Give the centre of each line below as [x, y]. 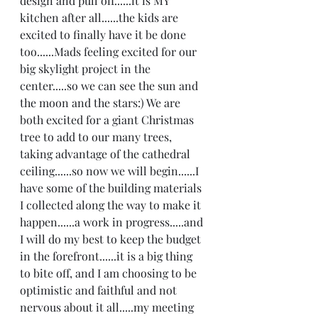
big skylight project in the [87, 68]
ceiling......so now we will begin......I [111, 171]
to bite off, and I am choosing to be [110, 273]
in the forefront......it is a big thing [108, 256]
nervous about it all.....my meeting [108, 307]
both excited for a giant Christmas [108, 120]
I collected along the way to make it [112, 205]
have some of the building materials [112, 188]
